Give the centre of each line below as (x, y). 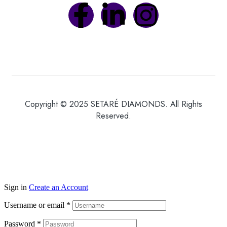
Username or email (35, 205)
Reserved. (113, 116)
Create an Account (59, 187)
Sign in (15, 187)
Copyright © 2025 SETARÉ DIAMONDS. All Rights (113, 104)
